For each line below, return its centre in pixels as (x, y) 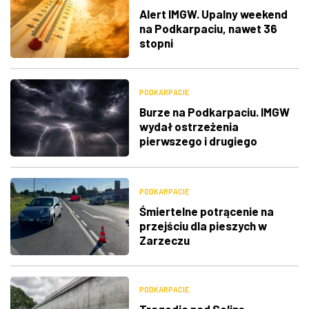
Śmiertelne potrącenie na (206, 211)
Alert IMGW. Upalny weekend (213, 13)
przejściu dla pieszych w (203, 225)
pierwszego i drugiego (198, 141)
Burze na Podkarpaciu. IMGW (214, 112)
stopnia (159, 156)
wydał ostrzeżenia (189, 127)
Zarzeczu (164, 240)
